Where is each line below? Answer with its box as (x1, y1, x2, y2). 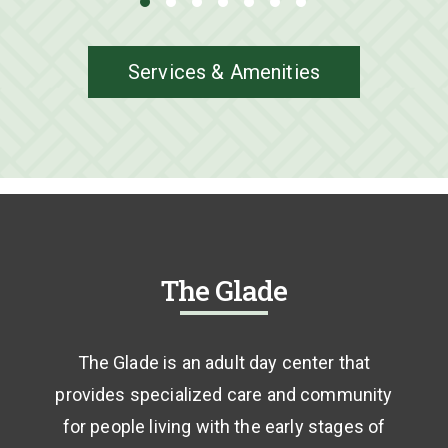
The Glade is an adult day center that (77, 352, 371, 374)
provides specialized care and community (55, 384, 393, 406)
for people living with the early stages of (62, 416, 386, 438)
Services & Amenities (127, 60, 321, 85)
